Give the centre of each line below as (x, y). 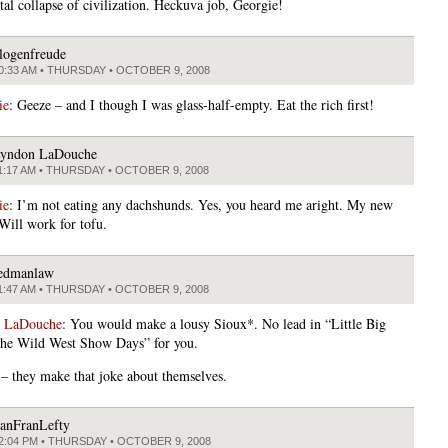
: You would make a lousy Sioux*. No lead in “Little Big (224, 324)
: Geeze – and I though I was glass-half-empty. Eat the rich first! (191, 105)
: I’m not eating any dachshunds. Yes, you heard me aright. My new (201, 205)
